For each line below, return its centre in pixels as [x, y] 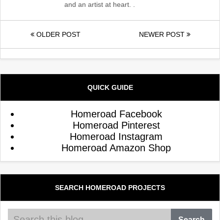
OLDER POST [57, 34]
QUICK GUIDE [110, 87]
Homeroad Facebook [116, 114]
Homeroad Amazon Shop [116, 148]
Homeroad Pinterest [116, 125]
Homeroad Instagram [116, 137]
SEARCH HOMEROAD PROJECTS [110, 188]
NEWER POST [163, 34]
